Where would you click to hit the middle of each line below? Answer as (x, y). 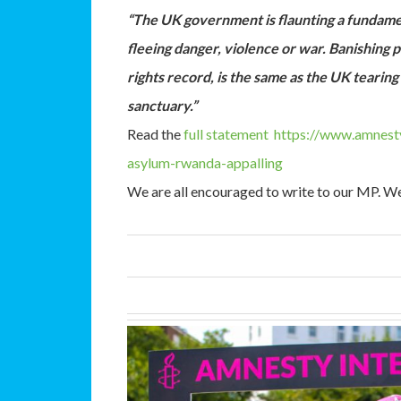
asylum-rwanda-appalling (205, 162)
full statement (226, 134)
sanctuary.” (162, 105)
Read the (155, 134)
